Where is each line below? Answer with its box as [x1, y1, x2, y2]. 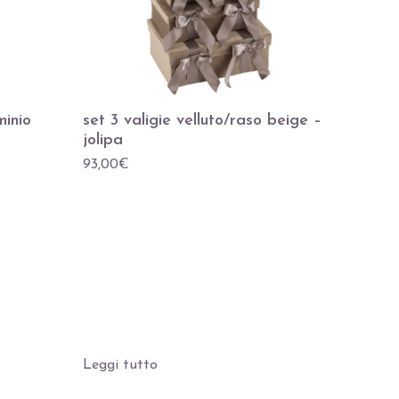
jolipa [83, 132, 124, 150]
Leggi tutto [83, 357, 159, 372]
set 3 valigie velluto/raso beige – [83, 112, 322, 130]
